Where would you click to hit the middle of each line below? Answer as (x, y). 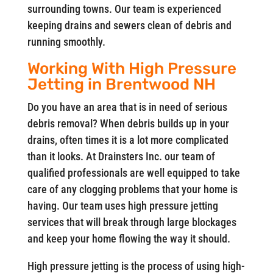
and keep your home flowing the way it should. (129, 239)
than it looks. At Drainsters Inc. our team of (121, 156)
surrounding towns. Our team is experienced (124, 9)
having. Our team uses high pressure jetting (122, 206)
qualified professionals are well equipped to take (133, 173)
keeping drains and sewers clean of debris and (129, 25)
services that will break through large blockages (132, 222)
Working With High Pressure (132, 69)
